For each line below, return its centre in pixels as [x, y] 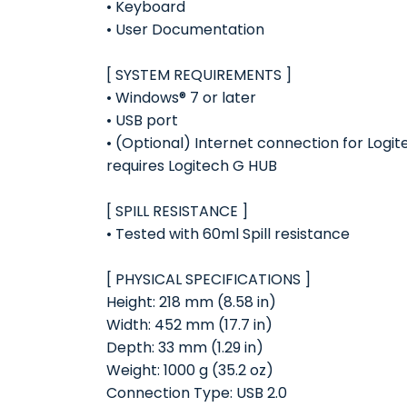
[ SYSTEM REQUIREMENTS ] [199, 75]
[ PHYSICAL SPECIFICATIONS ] [208, 279]
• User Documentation [185, 30]
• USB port [142, 120]
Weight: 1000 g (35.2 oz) [190, 370]
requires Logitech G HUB [192, 166]
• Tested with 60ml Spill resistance [228, 234]
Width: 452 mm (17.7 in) [189, 325]
